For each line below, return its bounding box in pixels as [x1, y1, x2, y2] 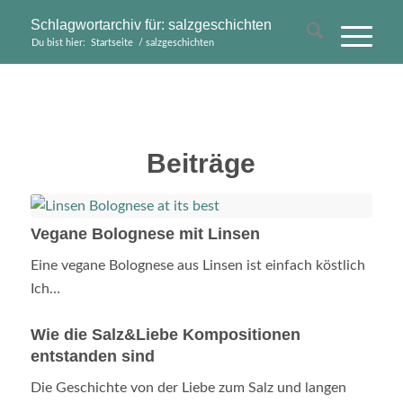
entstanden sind [30, 347, 155, 365]
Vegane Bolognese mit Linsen [30, 225, 260, 243]
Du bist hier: [31, 38, 85, 48]
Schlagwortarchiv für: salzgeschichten [30, 17, 272, 32]
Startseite [90, 38, 133, 48]
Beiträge [147, 148, 256, 178]
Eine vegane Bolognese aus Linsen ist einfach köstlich [30, 258, 365, 273]
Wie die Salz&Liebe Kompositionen [30, 326, 300, 344]
